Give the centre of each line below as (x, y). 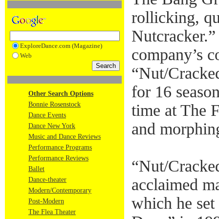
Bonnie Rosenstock (55, 104)
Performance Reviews (58, 158)
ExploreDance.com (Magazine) (61, 46)
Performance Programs (60, 147)
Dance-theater (47, 180)
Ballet (36, 169)
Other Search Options (61, 94)
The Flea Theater (52, 212)
